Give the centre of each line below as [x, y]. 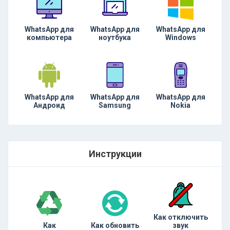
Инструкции [115, 154]
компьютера [50, 37]
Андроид [50, 105]
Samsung [115, 105]
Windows [180, 37]
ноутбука [115, 37]
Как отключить [180, 217]
